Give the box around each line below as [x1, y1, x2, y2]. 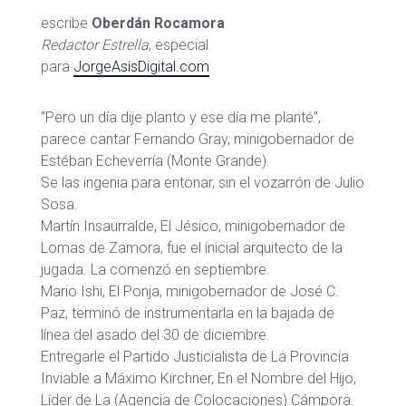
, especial [149, 36, 208, 53]
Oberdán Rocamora [92, 14, 225, 32]
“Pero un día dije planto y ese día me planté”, [41, 109, 321, 126]
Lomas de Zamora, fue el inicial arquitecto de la [41, 239, 343, 256]
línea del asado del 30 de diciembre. [41, 326, 270, 343]
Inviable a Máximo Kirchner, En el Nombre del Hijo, [41, 370, 356, 387]
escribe [41, 14, 92, 32]
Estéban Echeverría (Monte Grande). [41, 152, 270, 169]
